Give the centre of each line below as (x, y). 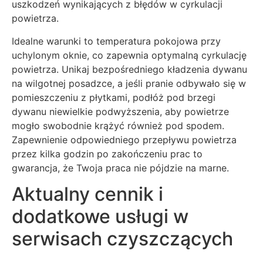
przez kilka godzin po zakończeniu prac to (107, 154)
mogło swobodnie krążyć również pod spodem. (118, 125)
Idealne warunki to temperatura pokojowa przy (116, 41)
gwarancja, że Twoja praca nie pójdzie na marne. (120, 168)
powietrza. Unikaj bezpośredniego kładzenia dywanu (129, 69)
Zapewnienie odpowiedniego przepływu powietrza (124, 139)
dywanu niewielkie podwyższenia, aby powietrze (120, 111)
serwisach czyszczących (122, 238)
